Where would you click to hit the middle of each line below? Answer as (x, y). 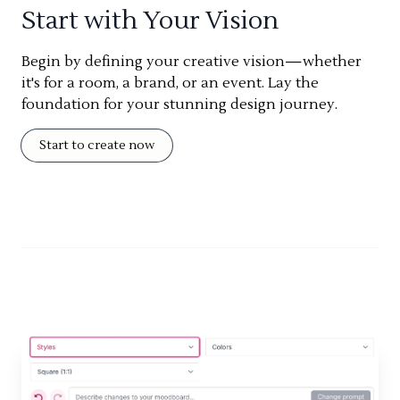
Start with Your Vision (150, 21)
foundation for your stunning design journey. (179, 104)
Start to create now (97, 146)
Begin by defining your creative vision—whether (192, 62)
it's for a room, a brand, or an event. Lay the (170, 83)
